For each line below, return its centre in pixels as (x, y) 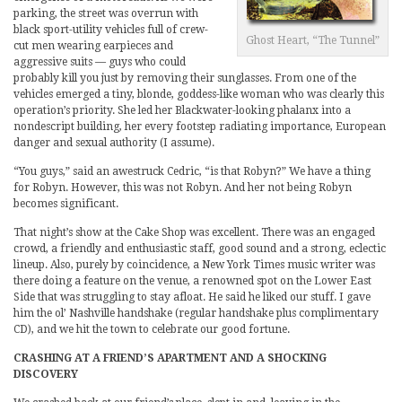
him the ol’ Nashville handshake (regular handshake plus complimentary (196, 314)
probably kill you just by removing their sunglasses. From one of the (185, 79)
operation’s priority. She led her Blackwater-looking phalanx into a (182, 111)
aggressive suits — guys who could (100, 62)
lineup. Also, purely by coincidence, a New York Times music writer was (194, 265)
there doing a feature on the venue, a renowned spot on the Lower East (192, 281)
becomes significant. (66, 204)
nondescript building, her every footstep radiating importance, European (200, 127)
